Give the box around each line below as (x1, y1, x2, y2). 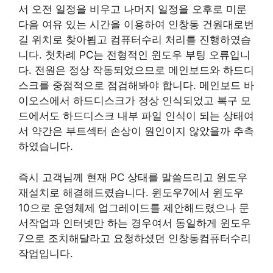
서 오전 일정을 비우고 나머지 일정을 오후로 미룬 (18, 3, 247, 15)
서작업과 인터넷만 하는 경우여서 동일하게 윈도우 (18, 216, 251, 229)
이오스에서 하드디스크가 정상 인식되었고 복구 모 (18, 94, 251, 107)
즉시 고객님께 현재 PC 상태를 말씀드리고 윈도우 (18, 171, 247, 183)
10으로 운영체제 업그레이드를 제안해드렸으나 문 (18, 201, 249, 214)
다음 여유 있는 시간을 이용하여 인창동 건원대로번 (18, 18, 254, 30)
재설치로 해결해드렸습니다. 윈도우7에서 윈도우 (18, 186, 244, 199)
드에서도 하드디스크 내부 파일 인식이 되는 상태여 (18, 110, 254, 122)
